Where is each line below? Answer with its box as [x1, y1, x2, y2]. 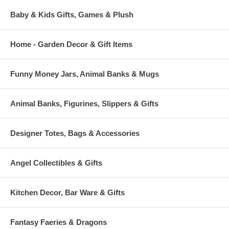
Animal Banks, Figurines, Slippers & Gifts [10, 99, 158, 108]
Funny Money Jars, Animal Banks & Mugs [10, 70, 159, 79]
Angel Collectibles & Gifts [10, 158, 102, 168]
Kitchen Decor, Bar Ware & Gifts [10, 188, 125, 197]
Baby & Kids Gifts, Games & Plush [10, 10, 133, 19]
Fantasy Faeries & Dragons [10, 218, 107, 227]
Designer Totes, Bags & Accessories [10, 129, 140, 138]
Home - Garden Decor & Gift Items [10, 40, 132, 49]
